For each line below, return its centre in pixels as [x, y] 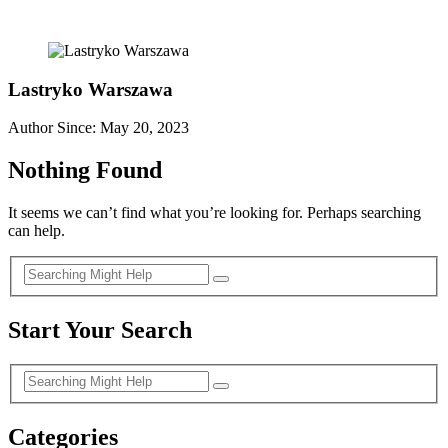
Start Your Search [100, 329]
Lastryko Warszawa [90, 89]
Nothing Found [85, 170]
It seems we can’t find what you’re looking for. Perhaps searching [214, 213]
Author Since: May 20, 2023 [98, 128]
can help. [36, 231]
